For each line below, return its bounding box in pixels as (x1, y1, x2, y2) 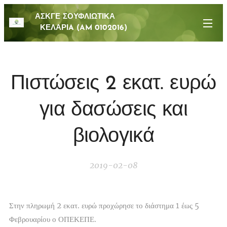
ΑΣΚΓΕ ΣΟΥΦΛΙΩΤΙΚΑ (30, 13, 153, 21)
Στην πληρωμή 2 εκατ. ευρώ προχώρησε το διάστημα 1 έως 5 (9, 201, 199, 210)
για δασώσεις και (39, 100, 188, 121)
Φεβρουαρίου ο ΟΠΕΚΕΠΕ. (9, 214, 98, 224)
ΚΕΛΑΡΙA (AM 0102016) (30, 24, 127, 32)
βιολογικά (72, 127, 155, 147)
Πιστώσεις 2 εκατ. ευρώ (11, 74, 216, 94)
